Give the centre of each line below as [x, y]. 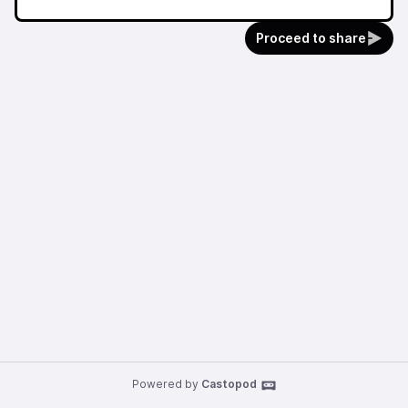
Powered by [166, 384]
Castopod [229, 384]
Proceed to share [311, 38]
